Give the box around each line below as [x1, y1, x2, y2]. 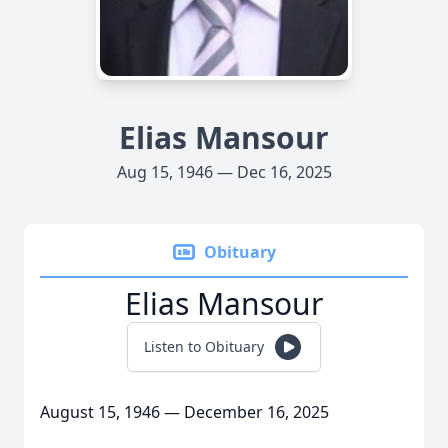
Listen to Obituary [144, 337, 264, 356]
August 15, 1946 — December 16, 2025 [40, 401, 329, 423]
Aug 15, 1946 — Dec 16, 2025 [116, 161, 332, 183]
